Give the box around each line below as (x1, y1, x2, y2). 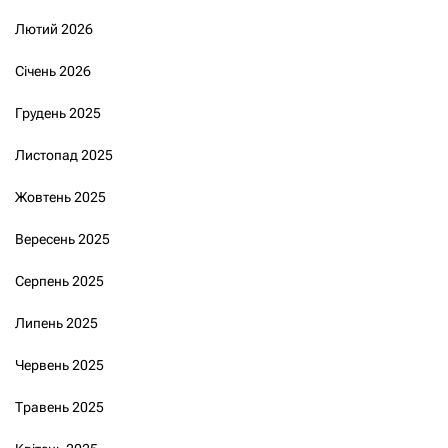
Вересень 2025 (15, 230, 110, 247)
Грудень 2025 (15, 104, 101, 121)
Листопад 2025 (15, 146, 113, 163)
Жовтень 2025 (15, 188, 106, 205)
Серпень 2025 (15, 272, 104, 289)
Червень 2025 (15, 356, 104, 373)
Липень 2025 (15, 314, 98, 331)
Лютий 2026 (15, 20, 93, 37)
